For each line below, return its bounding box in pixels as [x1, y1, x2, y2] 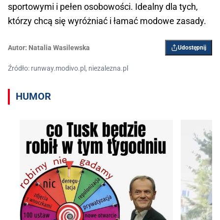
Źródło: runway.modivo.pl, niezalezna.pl [8, 64, 128, 73]
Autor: [8, 44, 27, 52]
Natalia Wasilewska [28, 44, 90, 52]
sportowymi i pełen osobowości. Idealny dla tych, [8, 1, 198, 12]
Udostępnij [178, 44, 206, 52]
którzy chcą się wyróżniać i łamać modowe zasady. [8, 16, 206, 27]
